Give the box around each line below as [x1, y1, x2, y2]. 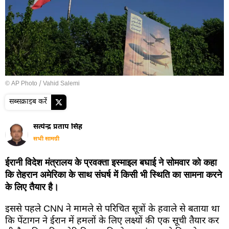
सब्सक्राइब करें [9, 97, 47, 107]
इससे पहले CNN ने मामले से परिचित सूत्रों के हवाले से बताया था [5, 203, 220, 215]
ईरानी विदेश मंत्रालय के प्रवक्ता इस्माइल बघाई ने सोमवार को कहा [5, 157, 217, 168]
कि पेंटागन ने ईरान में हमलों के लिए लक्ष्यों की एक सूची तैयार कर [5, 215, 219, 227]
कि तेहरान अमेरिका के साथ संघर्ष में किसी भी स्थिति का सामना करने [5, 169, 222, 180]
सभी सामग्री [33, 135, 59, 143]
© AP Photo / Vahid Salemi [5, 79, 80, 88]
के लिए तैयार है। [5, 181, 59, 192]
